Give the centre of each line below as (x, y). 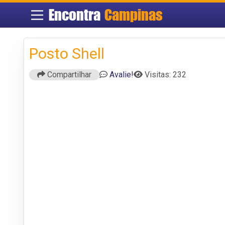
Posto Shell (67, 53)
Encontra (77, 15)
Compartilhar (68, 74)
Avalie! (122, 74)
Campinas (134, 15)
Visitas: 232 (165, 74)
